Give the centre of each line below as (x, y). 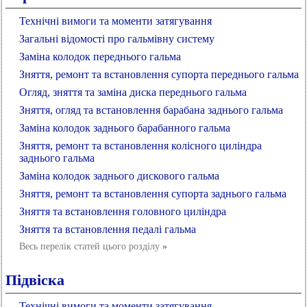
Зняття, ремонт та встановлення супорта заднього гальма (153, 194)
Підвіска (35, 280)
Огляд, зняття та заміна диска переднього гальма (133, 92)
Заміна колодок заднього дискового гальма (119, 176)
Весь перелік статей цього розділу (91, 246)
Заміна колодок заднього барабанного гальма (125, 128)
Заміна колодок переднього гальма (100, 57)
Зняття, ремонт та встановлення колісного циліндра (140, 146)
